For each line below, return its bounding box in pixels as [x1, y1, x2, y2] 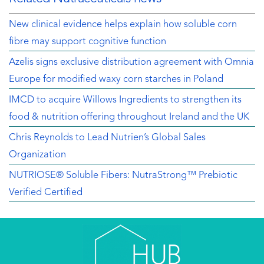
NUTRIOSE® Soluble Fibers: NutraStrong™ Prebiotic [9, 171, 237, 181]
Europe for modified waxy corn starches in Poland [9, 75, 223, 85]
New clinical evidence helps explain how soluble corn [9, 20, 237, 30]
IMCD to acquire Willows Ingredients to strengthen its [9, 95, 242, 105]
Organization [9, 150, 66, 160]
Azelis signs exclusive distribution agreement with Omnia [9, 58, 254, 68]
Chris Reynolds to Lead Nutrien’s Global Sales [9, 133, 206, 143]
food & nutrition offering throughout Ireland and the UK [9, 113, 249, 123]
